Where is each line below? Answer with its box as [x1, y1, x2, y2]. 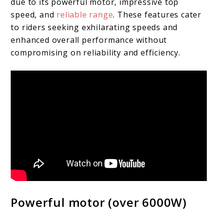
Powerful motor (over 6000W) [11, 194, 187, 210]
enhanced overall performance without [11, 34, 167, 45]
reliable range [56, 9, 113, 20]
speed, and [11, 9, 57, 20]
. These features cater [113, 9, 202, 20]
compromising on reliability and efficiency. [11, 47, 181, 58]
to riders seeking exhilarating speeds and [11, 21, 178, 33]
